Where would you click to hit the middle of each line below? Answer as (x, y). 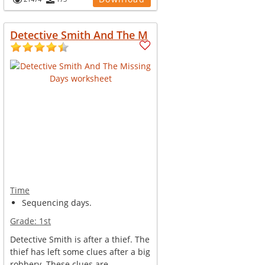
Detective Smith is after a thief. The (80, 239)
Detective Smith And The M (79, 35)
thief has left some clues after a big (80, 252)
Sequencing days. (57, 203)
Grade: (25, 221)
